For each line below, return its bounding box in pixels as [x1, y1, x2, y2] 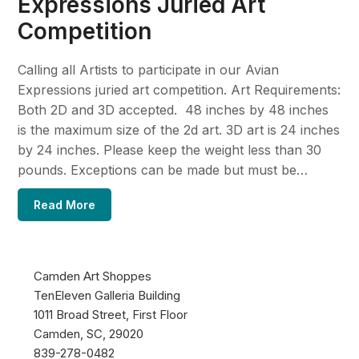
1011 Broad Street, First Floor [34, 306, 188, 322]
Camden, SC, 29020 [34, 325, 144, 341]
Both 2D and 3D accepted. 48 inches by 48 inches [18, 101, 329, 118]
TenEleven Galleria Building [34, 287, 181, 303]
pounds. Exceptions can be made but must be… [18, 161, 309, 178]
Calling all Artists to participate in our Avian [18, 61, 280, 78]
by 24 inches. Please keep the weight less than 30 [18, 141, 322, 158]
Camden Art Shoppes [34, 268, 152, 284]
